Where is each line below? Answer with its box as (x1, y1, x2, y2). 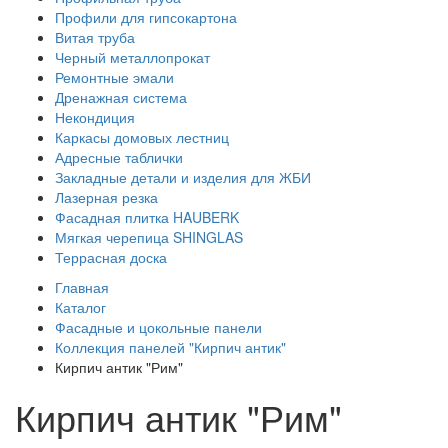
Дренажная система (55, 87, 187, 108)
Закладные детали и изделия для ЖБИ (55, 167, 311, 188)
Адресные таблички (55, 147, 183, 168)
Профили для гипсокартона (55, 7, 237, 28)
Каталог (55, 297, 106, 318)
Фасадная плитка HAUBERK (55, 207, 239, 228)
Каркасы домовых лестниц (55, 127, 229, 148)
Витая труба (55, 27, 135, 48)
